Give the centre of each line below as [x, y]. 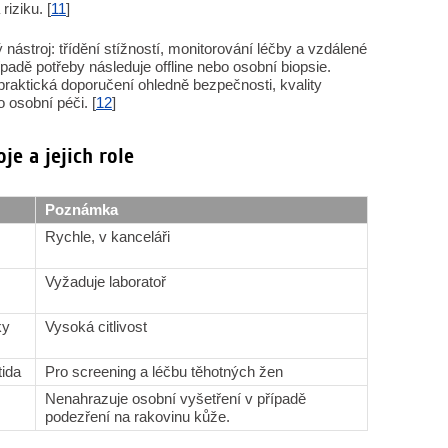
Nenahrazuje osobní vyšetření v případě [175, 398]
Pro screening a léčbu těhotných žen [164, 371]
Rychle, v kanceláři [107, 236]
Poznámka [81, 209]
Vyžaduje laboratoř [105, 281]
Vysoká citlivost [96, 326]
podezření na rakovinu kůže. [137, 416]
